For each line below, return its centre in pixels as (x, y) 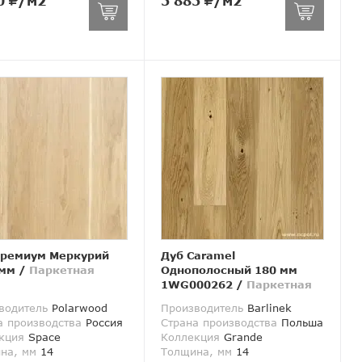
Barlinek (268, 308)
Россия (102, 323)
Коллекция (191, 337)
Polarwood (77, 308)
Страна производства (219, 323)
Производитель (202, 308)
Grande (242, 337)
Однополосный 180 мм (229, 270)
